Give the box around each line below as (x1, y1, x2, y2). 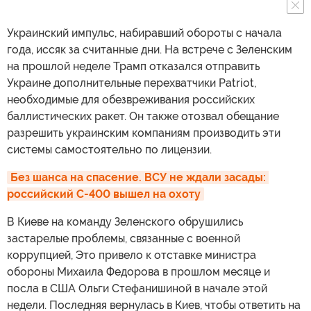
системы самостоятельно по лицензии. (7, 142, 212, 156)
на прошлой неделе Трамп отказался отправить (7, 59, 260, 73)
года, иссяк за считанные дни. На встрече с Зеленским (7, 42, 292, 56)
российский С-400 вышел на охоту (7, 187, 201, 201)
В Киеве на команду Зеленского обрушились (7, 215, 243, 228)
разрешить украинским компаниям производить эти (7, 126, 280, 140)
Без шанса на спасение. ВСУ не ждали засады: (10, 170, 266, 184)
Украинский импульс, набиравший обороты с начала (7, 26, 282, 40)
